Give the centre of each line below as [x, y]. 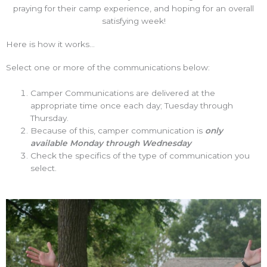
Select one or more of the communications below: [108, 68]
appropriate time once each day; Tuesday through [132, 106]
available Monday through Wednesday [111, 143]
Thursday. [50, 118]
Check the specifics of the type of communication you [140, 156]
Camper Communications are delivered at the [123, 93]
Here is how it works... [50, 44]
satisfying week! [133, 21]
